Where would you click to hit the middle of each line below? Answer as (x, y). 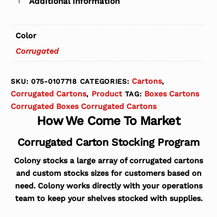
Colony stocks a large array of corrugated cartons (108, 161)
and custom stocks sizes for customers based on (108, 173)
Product (107, 93)
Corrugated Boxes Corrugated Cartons (84, 106)
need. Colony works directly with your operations (108, 186)
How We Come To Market (108, 120)
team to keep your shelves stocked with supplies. (108, 199)
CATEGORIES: (106, 81)
